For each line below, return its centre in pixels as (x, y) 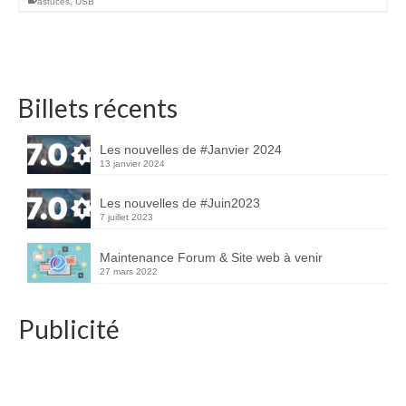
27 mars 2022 (129, 272)
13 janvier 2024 (132, 163)
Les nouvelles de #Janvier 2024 (191, 149)
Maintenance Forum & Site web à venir (211, 258)
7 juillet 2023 (126, 217)
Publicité (69, 329)
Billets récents (98, 107)
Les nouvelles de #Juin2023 (180, 203)
